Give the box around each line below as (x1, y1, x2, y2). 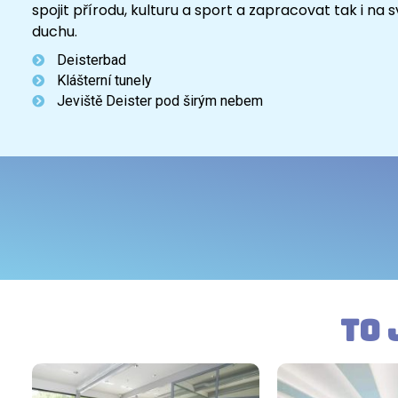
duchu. (32, 21, 77, 43)
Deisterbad (56, 52, 126, 69)
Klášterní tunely (56, 72, 152, 90)
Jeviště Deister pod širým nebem (56, 92, 263, 110)
